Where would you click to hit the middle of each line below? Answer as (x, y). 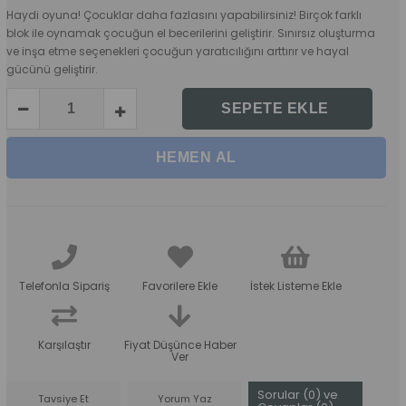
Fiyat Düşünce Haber (180, 344)
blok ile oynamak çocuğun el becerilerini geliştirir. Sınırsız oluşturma (190, 33)
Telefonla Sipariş (64, 285)
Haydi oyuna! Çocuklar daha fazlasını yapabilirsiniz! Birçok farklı (184, 14)
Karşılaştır (64, 344)
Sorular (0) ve (298, 394)
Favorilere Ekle (180, 285)
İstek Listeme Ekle (295, 285)
